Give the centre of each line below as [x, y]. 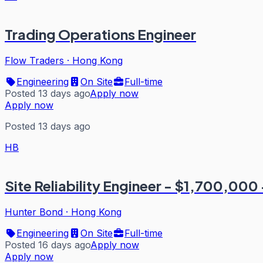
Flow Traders [34, 61]
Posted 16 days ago [48, 245]
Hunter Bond [34, 212]
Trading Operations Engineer [100, 34]
